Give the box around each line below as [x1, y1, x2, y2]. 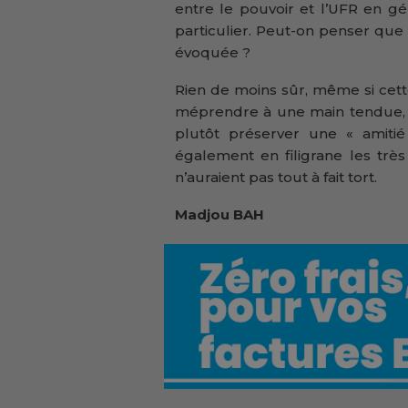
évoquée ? [175, 44, 250, 62]
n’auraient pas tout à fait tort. [175, 168, 377, 187]
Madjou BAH [175, 206, 264, 224]
